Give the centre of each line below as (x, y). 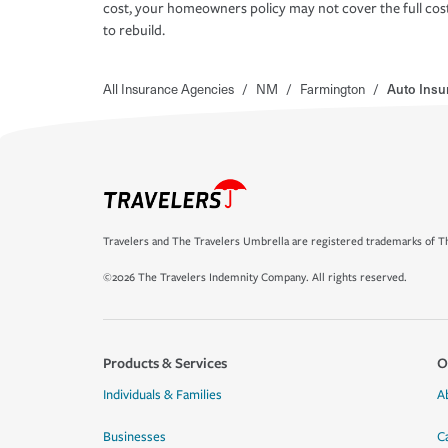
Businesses (134, 437)
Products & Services (165, 362)
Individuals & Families (162, 395)
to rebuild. (134, 31)
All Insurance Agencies (168, 89)
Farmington (332, 89)
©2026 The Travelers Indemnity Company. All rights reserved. (255, 277)
